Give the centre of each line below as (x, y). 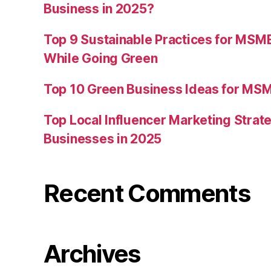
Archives (92, 254)
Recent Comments (147, 194)
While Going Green (101, 59)
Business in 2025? (99, 9)
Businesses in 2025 (103, 139)
